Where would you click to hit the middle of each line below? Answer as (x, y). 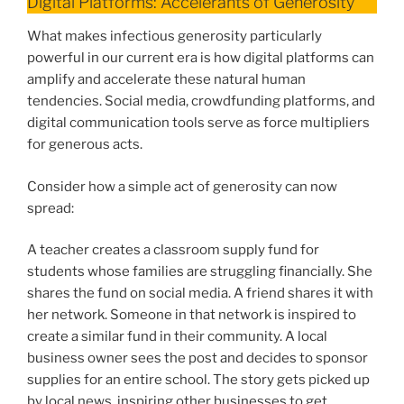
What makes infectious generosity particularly (174, 37)
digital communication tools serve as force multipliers (198, 123)
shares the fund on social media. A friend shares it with (200, 294)
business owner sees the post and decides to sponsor (197, 358)
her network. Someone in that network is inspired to (192, 315)
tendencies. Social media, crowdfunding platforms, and (201, 101)
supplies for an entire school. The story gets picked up (198, 380)
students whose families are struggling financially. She (200, 272)
